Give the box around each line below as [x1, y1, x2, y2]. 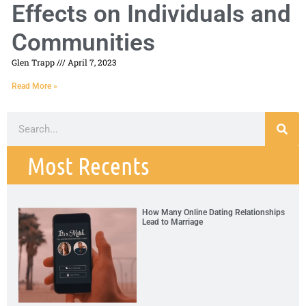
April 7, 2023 [66, 57, 116, 68]
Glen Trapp [12, 57, 57, 68]
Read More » [12, 81, 57, 92]
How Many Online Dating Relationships [142, 208, 286, 218]
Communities [12, 29, 155, 57]
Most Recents [27, 151, 149, 180]
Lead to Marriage [142, 217, 204, 227]
